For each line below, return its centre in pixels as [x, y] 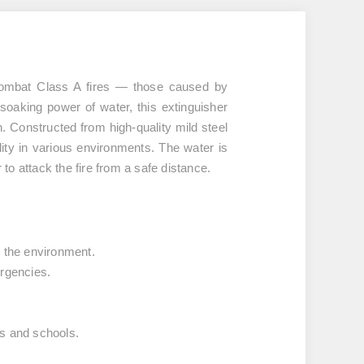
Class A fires [74, 87]
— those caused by [169, 87]
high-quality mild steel [168, 127]
